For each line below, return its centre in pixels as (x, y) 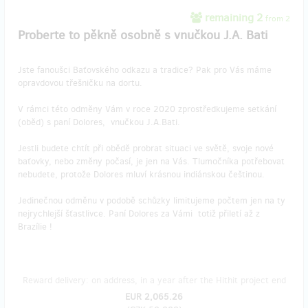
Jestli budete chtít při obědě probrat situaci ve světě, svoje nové (146, 148)
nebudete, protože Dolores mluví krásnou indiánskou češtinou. (141, 174)
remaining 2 (234, 17)
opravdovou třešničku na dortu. (80, 82)
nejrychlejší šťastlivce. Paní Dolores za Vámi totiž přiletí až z (139, 213)
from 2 (278, 18)
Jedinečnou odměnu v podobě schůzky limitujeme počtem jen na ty (152, 200)
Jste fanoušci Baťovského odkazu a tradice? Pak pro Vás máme (145, 69)
